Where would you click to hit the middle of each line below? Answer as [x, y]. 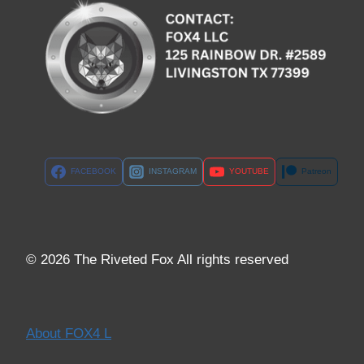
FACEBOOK [93, 171]
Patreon [316, 171]
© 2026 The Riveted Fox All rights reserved [157, 260]
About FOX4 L [69, 334]
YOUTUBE [249, 171]
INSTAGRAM [172, 171]
